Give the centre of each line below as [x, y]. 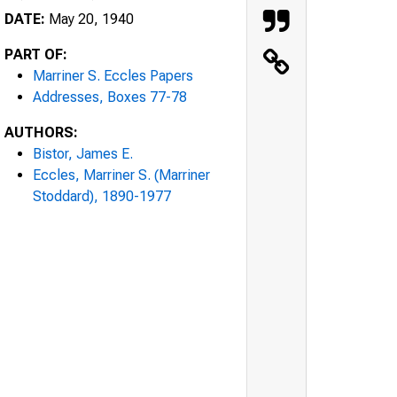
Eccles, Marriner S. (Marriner [121, 175]
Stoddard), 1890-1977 [102, 196]
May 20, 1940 [90, 19]
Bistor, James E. [83, 153]
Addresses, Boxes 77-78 [110, 97]
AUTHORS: [41, 132]
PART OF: [36, 54]
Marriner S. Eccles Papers [113, 75]
